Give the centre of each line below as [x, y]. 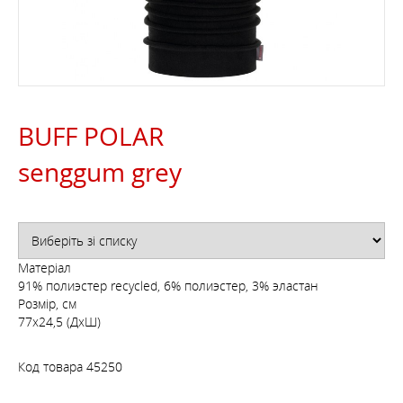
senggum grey [100, 172]
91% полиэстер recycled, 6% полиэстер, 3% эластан [168, 286]
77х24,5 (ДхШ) [59, 322]
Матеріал [45, 268]
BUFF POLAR [91, 136]
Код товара [50, 367]
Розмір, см [47, 304]
